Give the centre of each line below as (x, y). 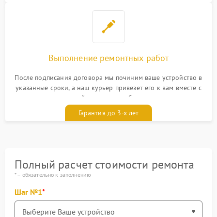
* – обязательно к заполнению (53, 175)
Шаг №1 (28, 192)
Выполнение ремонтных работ (108, 58)
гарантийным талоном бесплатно (108, 98)
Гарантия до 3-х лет (108, 113)
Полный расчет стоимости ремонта (105, 164)
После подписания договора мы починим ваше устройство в (108, 77)
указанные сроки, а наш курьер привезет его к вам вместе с (108, 88)
